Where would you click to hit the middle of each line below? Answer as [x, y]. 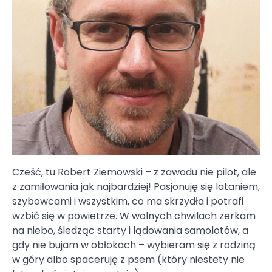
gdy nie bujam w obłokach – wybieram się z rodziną [134, 245]
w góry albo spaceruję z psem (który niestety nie [128, 259]
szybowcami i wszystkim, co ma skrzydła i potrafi [128, 201]
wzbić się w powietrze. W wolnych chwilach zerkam [134, 216]
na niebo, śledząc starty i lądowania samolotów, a [130, 230]
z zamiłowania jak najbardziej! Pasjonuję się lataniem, [136, 186]
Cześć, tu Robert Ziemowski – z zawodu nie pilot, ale [134, 172]
